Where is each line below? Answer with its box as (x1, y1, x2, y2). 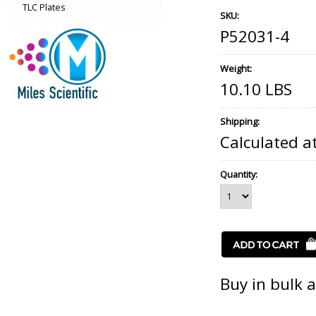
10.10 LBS (220, 78, 292, 100)
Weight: (220, 62, 252, 75)
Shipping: (220, 115, 260, 128)
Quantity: (220, 168, 257, 181)
